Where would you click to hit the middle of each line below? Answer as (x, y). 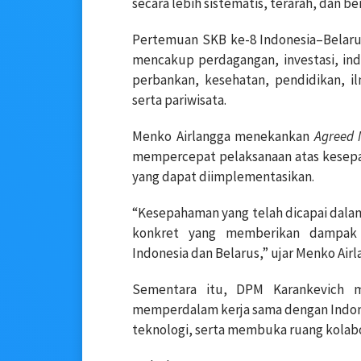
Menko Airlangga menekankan (223, 136)
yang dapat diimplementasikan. (223, 176)
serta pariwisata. (179, 100)
